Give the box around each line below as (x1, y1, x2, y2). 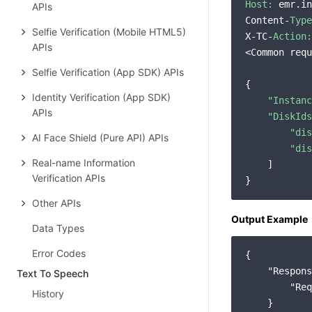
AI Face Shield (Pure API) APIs (32, 132, 169, 143)
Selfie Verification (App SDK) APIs (32, 66, 184, 78)
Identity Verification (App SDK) (32, 91, 171, 103)
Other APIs (32, 197, 81, 209)
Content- (245, 15, 290, 26)
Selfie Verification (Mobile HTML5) (32, 26, 186, 38)
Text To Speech (17, 267, 88, 279)
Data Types (32, 222, 84, 234)
